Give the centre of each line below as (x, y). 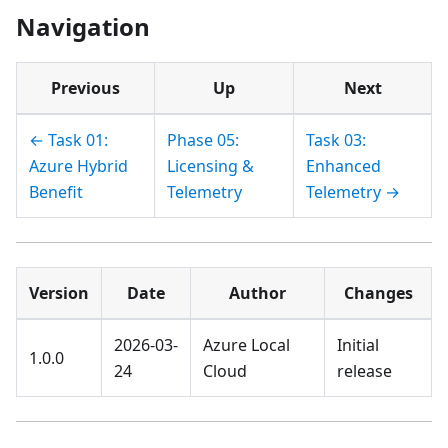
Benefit (56, 192)
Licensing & (210, 166)
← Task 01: (68, 140)
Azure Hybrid (78, 166)
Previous (85, 88)
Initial (358, 345)
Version (59, 293)
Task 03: (336, 140)
